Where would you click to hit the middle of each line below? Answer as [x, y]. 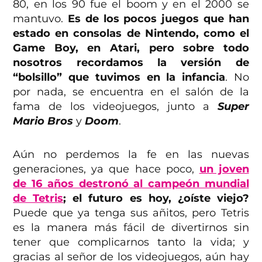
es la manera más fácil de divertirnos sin [131, 227]
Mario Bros [43, 121]
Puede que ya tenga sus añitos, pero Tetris [131, 213]
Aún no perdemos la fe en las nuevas [131, 154]
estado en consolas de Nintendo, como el [131, 33]
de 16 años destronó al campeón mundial [131, 183]
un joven [224, 169]
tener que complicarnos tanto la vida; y [131, 242]
